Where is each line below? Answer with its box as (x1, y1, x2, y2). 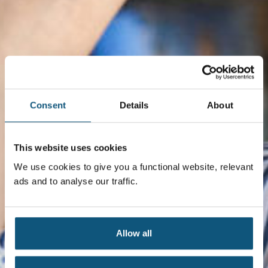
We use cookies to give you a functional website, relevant (14, 161, 254, 172)
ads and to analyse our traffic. (14, 175, 138, 186)
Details (119, 100, 149, 111)
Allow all (116, 227, 152, 238)
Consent (30, 100, 66, 111)
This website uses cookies (14, 142, 127, 153)
